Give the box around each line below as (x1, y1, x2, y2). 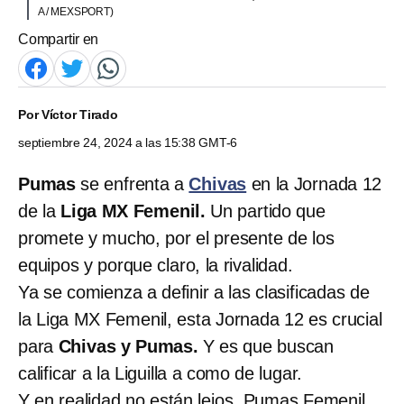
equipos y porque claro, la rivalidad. (18, 254, 293, 275)
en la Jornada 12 (251, 173, 382, 194)
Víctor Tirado (41, 106, 118, 122)
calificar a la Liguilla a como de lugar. (18, 363, 303, 383)
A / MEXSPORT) (38, 5, 114, 18)
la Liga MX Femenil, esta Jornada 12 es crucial (18, 308, 382, 329)
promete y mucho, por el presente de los (18, 227, 335, 248)
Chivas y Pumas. (58, 335, 198, 356)
